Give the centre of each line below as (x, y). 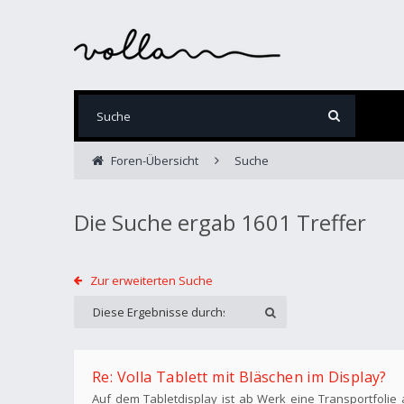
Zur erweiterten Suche (151, 280)
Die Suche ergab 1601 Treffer (220, 222)
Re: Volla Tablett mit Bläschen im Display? (239, 377)
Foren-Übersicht (154, 161)
